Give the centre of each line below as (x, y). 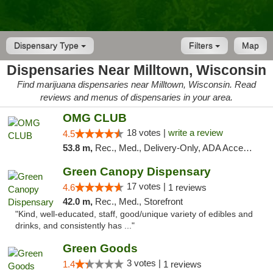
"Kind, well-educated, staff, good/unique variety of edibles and (134, 214)
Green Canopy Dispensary (136, 172)
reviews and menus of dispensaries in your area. (136, 97)
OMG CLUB (94, 118)
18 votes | (147, 133)
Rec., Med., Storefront (139, 201)
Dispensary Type (48, 46)
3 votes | (145, 263)
